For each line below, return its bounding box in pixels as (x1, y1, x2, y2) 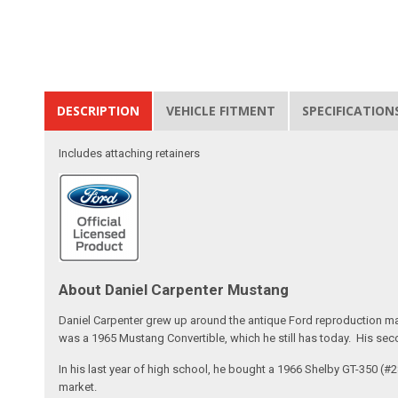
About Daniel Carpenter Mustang (59, 280, 290, 298)
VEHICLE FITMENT (166, 101, 276, 119)
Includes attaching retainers (59, 146, 201, 160)
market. (59, 379, 98, 394)
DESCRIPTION (57, 101, 140, 119)
